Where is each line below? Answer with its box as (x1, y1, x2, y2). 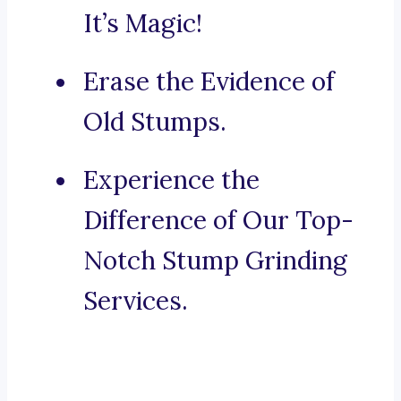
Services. (83, 285, 188, 318)
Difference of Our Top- (83, 204, 354, 237)
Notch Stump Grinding (83, 244, 347, 277)
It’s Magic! (83, 7, 202, 40)
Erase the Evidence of (83, 65, 335, 98)
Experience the (83, 164, 260, 197)
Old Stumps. (83, 106, 226, 139)
